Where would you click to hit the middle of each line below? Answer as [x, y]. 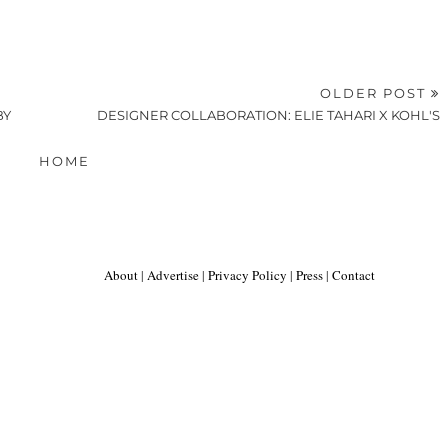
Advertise [173, 274]
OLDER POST [376, 92]
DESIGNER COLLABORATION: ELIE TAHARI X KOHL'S [269, 114]
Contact [353, 274]
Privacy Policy [247, 274]
